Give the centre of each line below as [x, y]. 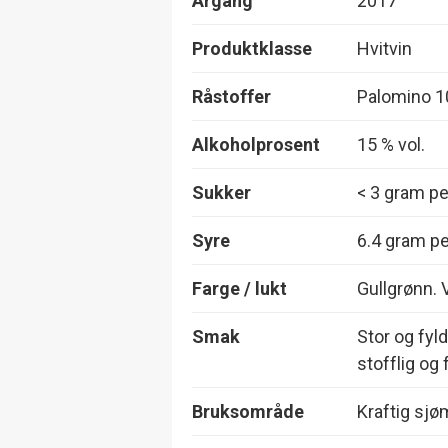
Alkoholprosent [256, 144]
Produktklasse [252, 48]
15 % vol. [391, 144]
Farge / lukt [239, 288]
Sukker [221, 192]
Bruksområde [248, 411]
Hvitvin [384, 48]
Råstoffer [231, 96]
